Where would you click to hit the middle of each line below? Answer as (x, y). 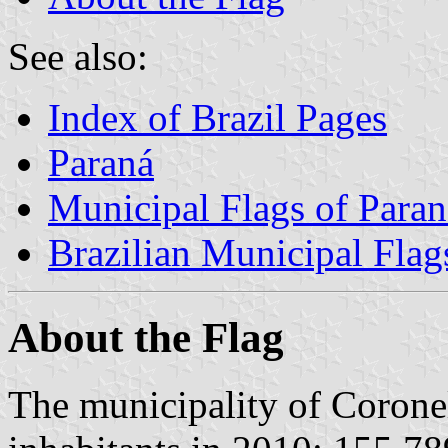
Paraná (101, 162)
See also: (78, 56)
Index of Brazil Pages (217, 117)
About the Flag (146, 337)
